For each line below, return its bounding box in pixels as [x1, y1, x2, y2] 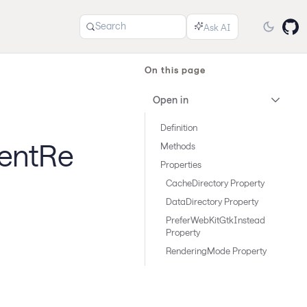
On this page [145, 64, 206, 75]
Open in [153, 94, 188, 106]
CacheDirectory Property [166, 177, 265, 188]
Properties [160, 159, 201, 170]
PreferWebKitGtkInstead [166, 214, 265, 225]
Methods [160, 140, 195, 151]
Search [95, 20, 126, 32]
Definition [160, 122, 197, 133]
